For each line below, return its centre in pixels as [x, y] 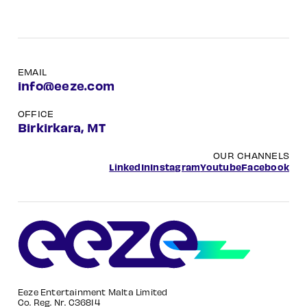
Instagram [175, 167]
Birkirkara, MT [62, 127]
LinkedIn [130, 167]
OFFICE [36, 113]
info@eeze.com [66, 85]
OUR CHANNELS [251, 155]
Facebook [265, 167]
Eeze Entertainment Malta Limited [93, 292]
